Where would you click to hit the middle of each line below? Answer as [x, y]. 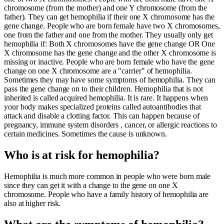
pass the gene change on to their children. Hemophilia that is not [103, 89]
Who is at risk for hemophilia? [82, 155]
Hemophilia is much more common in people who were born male [107, 176]
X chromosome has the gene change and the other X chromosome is [110, 53]
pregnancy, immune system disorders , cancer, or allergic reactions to [110, 125]
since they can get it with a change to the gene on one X [91, 185]
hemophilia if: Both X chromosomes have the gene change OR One [110, 44]
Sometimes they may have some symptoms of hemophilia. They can [110, 80]
